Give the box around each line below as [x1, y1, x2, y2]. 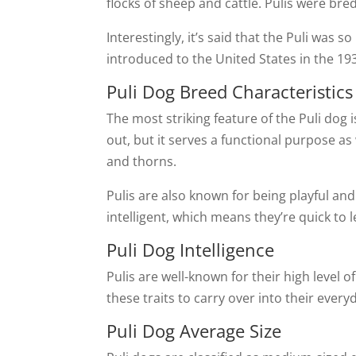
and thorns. [106, 153, 177, 170]
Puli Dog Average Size [106, 319, 282, 342]
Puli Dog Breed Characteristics [106, 79, 354, 103]
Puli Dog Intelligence [106, 238, 275, 261]
